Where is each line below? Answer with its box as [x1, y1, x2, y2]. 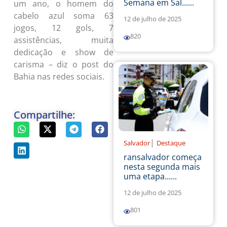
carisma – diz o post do [13, 58, 113, 70]
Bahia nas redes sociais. [13, 70, 104, 82]
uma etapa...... [124, 171, 177, 182]
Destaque [157, 138, 185, 148]
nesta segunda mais [124, 161, 200, 173]
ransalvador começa [124, 152, 202, 163]
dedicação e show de [13, 46, 113, 58]
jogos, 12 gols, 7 [13, 22, 113, 33]
